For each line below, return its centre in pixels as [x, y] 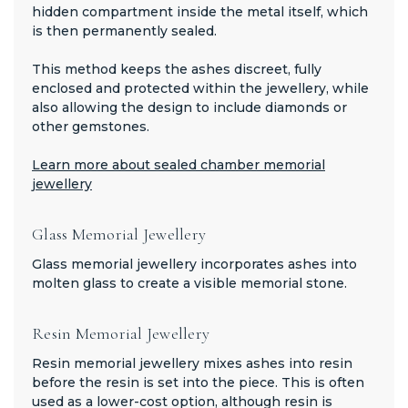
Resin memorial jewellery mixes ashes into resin [192, 363]
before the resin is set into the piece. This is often [198, 382]
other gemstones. [91, 126]
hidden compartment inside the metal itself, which [200, 11]
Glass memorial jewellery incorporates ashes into [194, 264]
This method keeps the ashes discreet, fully [177, 69]
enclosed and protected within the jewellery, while [200, 88]
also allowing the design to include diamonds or [189, 107]
